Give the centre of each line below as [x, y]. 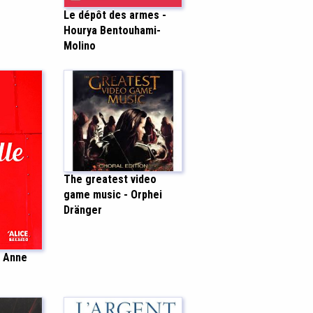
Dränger [83, 210]
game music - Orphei [113, 195]
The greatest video [110, 180]
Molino [80, 46]
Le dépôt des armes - [115, 15]
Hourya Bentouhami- [112, 31]
